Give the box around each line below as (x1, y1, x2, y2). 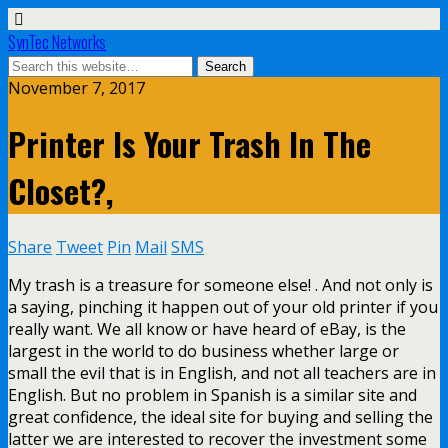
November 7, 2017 (8, 77, 145, 99)
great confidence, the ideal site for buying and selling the (8, 405, 433, 428)
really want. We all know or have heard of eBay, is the (8, 317, 406, 340)
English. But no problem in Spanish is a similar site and (8, 383, 417, 406)
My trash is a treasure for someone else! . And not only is (8, 273, 433, 296)
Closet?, (8, 167, 113, 215)
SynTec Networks (8, 30, 106, 54)
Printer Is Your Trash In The (8, 120, 371, 168)
